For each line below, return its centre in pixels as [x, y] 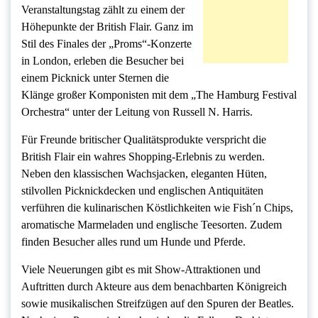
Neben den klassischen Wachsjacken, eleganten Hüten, [144, 174]
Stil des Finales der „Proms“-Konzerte [106, 44]
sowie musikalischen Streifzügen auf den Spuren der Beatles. [158, 304]
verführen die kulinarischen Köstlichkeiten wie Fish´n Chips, [157, 208]
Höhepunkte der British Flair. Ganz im [107, 27]
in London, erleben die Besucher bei [103, 61]
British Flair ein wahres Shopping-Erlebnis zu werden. [143, 157]
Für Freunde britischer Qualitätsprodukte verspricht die [144, 140]
